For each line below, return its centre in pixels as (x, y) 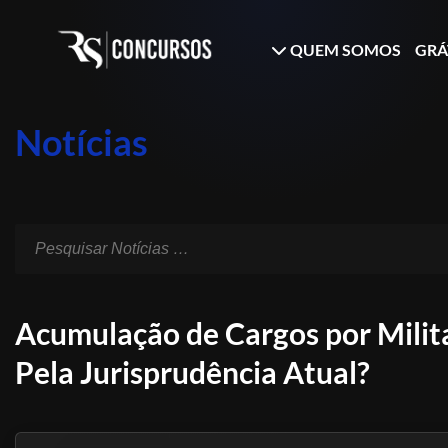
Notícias (81, 142)
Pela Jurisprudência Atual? (192, 372)
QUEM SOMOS (344, 49)
